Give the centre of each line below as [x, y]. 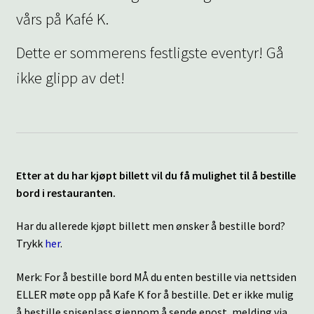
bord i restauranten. [66, 192]
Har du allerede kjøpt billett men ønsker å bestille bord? [150, 226]
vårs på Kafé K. [62, 19]
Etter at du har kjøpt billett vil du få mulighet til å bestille [156, 175]
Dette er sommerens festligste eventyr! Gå [150, 53]
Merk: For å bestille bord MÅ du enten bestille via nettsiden [156, 277]
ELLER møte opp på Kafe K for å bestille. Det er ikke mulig [155, 294]
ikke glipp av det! [70, 78]
